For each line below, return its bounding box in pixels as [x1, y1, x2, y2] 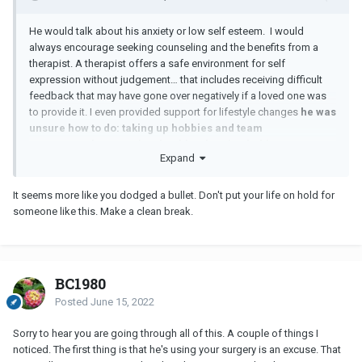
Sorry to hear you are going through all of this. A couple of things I [13, 326, 318, 339]
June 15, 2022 [90, 295, 154, 308]
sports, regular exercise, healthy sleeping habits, [29, 137, 281, 150]
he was [298, 105, 336, 118]
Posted [55, 295, 90, 308]
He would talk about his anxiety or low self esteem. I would [29, 24, 304, 37]
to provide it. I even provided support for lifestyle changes [29, 105, 298, 118]
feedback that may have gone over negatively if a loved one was [29, 89, 326, 102]
